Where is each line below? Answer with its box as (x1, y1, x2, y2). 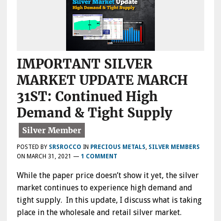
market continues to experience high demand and (16, 183, 192, 192)
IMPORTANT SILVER (16, 55, 152, 72)
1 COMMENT (80, 152, 117, 160)
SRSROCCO (48, 143, 81, 150)
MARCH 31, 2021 (26, 152, 72, 160)
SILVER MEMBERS (148, 143, 200, 150)
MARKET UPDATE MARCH (16, 72, 188, 88)
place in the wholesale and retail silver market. (16, 207, 184, 217)
